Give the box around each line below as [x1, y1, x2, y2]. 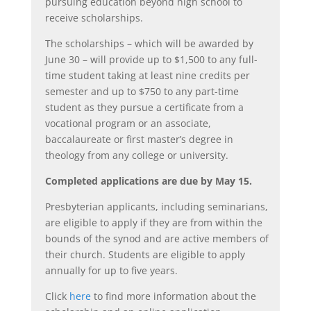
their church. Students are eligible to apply [44, 247, 245, 261]
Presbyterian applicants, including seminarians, [44, 199, 268, 213]
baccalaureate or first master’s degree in [44, 132, 233, 146]
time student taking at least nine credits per [44, 68, 250, 82]
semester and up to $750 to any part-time [44, 84, 239, 98]
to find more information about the [93, 289, 256, 303]
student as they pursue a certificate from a [44, 100, 244, 114]
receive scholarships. [44, 10, 143, 24]
